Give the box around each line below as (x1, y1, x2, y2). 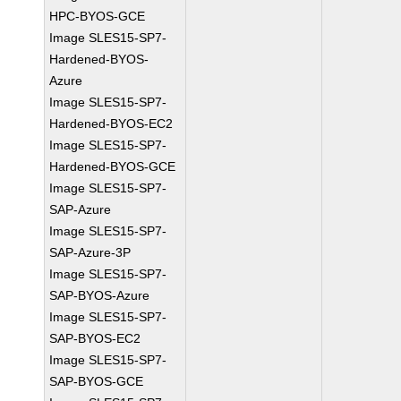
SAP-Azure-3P (49, 245, 132, 260)
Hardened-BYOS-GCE (49, 159, 176, 174)
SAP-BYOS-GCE (49, 374, 144, 388)
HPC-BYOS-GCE (49, 9, 146, 23)
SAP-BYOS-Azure (49, 288, 150, 303)
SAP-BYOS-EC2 (49, 331, 141, 346)
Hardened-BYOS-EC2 (49, 116, 174, 131)
